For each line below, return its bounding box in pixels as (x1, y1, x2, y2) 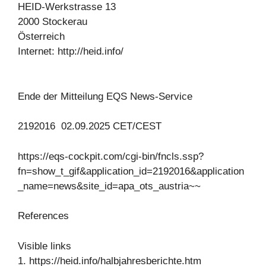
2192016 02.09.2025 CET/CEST (18, 121, 161, 132)
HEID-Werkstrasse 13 (18, 1, 116, 13)
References (18, 210, 69, 222)
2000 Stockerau (18, 16, 87, 28)
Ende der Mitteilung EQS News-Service (18, 90, 192, 102)
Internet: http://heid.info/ (18, 46, 123, 58)
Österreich (18, 31, 65, 43)
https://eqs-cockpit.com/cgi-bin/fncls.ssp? (18, 150, 204, 162)
